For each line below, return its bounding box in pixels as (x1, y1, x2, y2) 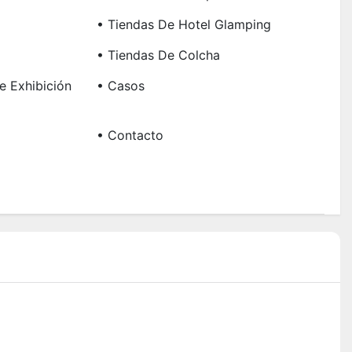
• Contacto (96, 127, 163, 144)
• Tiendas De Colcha (96, 47, 220, 64)
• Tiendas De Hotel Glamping (96, 16, 271, 33)
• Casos (96, 78, 145, 94)
